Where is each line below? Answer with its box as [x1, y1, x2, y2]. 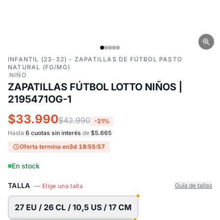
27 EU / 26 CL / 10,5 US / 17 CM [15, 202, 132, 212]
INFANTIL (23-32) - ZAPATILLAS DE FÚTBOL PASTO [8, 55, 183, 63]
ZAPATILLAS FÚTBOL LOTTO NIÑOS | [8, 81, 182, 93]
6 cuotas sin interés [26, 129, 81, 137]
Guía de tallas [175, 182, 212, 189]
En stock [12, 162, 40, 170]
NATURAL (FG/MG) [8, 63, 70, 71]
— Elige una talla [34, 182, 83, 190]
